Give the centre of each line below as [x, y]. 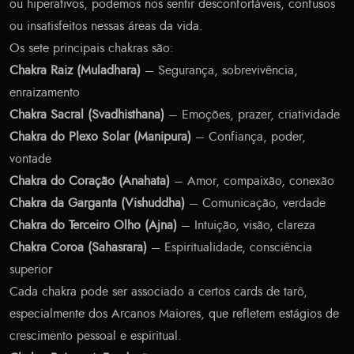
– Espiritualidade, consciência [230, 248]
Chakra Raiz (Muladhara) [75, 71]
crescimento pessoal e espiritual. [96, 336]
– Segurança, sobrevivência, [219, 71]
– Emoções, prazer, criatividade [252, 115]
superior [31, 270]
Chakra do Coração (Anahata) [90, 181]
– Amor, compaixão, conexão [252, 181]
